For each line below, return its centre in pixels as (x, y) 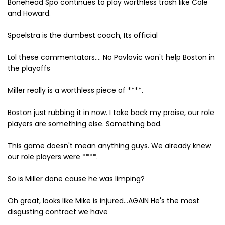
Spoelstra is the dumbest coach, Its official (83, 35)
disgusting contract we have (58, 212)
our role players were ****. (53, 157)
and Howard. (29, 13)
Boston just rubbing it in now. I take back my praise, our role (111, 113)
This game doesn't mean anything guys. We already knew (109, 146)
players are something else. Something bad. (85, 124)
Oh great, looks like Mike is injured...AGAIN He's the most (103, 201)
